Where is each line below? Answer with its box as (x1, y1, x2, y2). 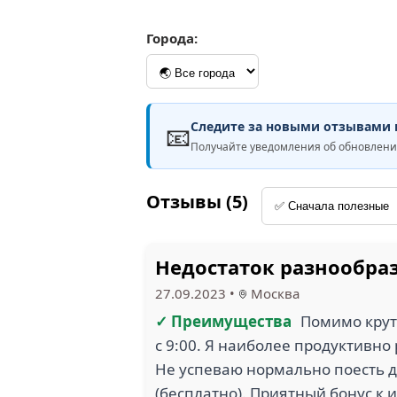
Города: (146, 29, 198, 47)
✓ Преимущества (155, 311, 292, 331)
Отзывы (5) (146, 190, 248, 214)
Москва (247, 284, 300, 302)
